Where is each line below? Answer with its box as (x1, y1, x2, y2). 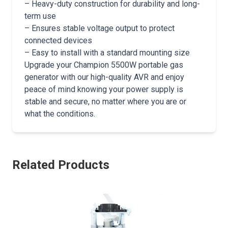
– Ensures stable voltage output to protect (24, 23, 175, 33)
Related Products (12, 158, 109, 172)
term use (24, 11, 56, 21)
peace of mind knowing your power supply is (24, 84, 183, 94)
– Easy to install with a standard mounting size (24, 48, 190, 58)
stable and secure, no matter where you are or (24, 97, 186, 106)
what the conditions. (24, 109, 95, 119)
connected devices (24, 36, 92, 45)
